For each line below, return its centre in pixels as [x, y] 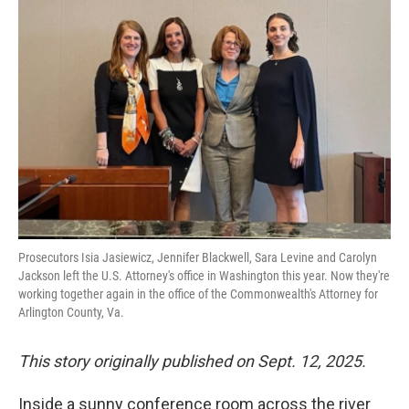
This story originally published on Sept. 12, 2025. [192, 361]
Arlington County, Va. [71, 312]
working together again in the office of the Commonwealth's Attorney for [198, 294]
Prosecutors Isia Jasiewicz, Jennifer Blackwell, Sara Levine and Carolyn [198, 257]
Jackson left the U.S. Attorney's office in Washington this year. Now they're [204, 276]
